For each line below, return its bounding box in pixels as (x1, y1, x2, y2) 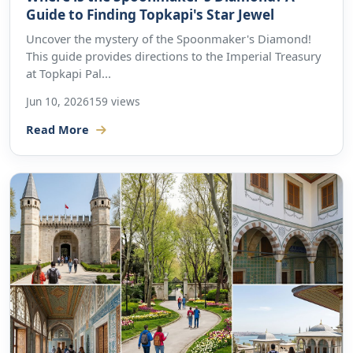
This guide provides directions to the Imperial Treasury (26, 47, 321, 64)
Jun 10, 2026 (26, 94, 89, 110)
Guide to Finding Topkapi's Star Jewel (26, 5, 274, 24)
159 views (89, 94, 140, 110)
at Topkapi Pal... (26, 65, 111, 81)
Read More (26, 121, 92, 137)
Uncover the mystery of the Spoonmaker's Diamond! (26, 30, 311, 46)
